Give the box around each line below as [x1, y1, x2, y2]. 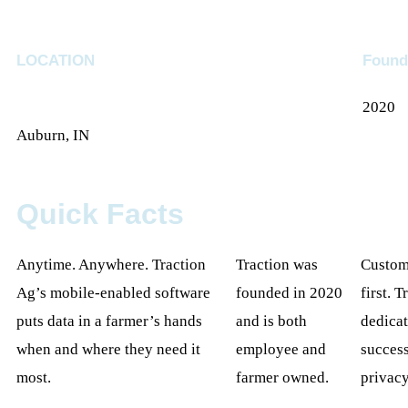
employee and [235, 340, 326, 358]
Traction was [235, 255, 318, 273]
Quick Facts [16, 197, 184, 230]
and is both [235, 311, 307, 330]
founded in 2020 [235, 283, 342, 301]
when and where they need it [16, 340, 200, 358]
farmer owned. [235, 368, 329, 386]
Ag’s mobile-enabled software [16, 283, 210, 301]
